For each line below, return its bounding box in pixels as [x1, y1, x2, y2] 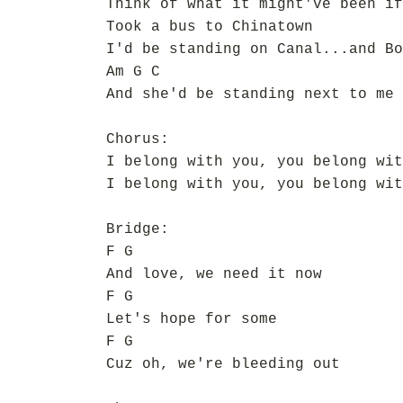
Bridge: [106, 221, 169, 237]
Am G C [106, 64, 160, 80]
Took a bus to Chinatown [106, 19, 313, 35]
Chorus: [106, 131, 169, 148]
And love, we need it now [106, 266, 322, 282]
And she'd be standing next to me [106, 86, 394, 103]
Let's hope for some [106, 311, 277, 327]
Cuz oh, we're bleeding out [106, 356, 340, 372]
